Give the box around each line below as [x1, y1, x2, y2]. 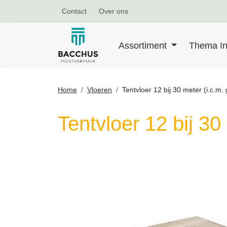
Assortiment [118, 40, 169, 51]
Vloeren [87, 86, 112, 94]
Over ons [99, 7, 128, 15]
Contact [62, 7, 87, 15]
